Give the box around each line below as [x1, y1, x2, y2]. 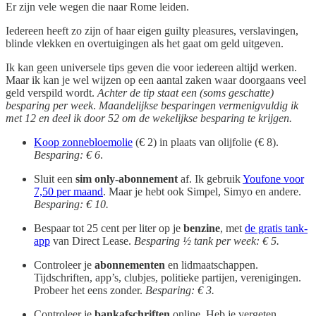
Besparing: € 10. [34, 197, 109, 210]
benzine [183, 221, 220, 234]
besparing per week [6, 99, 93, 111]
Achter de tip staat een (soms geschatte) [97, 86, 274, 99]
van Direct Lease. [50, 234, 134, 247]
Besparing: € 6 [34, 148, 100, 161]
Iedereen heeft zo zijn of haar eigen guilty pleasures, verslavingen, [6, 24, 298, 37]
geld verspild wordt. [6, 86, 97, 99]
